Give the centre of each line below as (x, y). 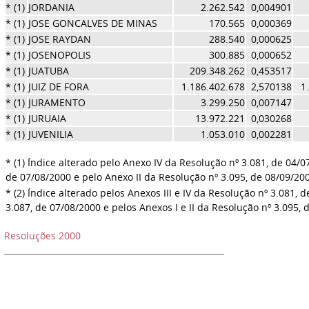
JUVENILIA (50, 134)
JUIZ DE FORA (58, 87)
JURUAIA (47, 118)
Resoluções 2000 (42, 236)
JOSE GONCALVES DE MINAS (92, 23)
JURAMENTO (57, 102)
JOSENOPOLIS (59, 55)
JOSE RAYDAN (59, 39)
